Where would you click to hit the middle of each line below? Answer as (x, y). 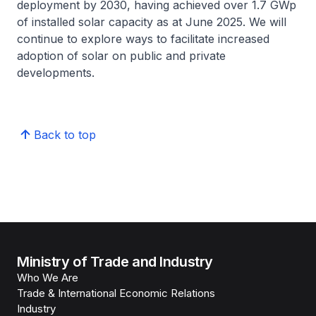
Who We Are (48, 278)
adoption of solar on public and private (121, 56)
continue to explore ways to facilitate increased (143, 39)
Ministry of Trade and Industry (115, 262)
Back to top (65, 135)
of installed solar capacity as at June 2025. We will (152, 22)
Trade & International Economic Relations (116, 293)
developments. (57, 73)
